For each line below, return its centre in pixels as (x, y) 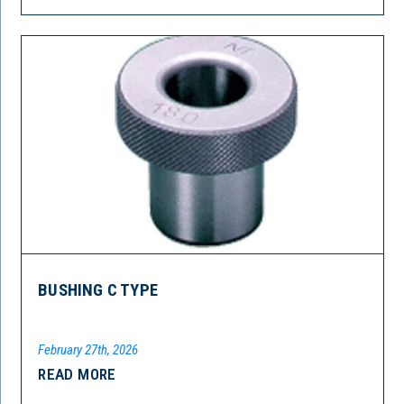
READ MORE (77, 374)
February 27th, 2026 (88, 349)
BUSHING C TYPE (98, 290)
